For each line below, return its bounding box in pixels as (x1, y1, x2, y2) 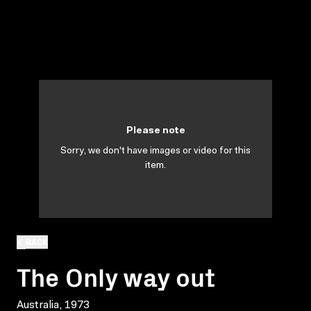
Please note (126, 126, 185, 136)
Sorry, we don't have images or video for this (60, 146, 251, 156)
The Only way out (17, 258, 215, 294)
